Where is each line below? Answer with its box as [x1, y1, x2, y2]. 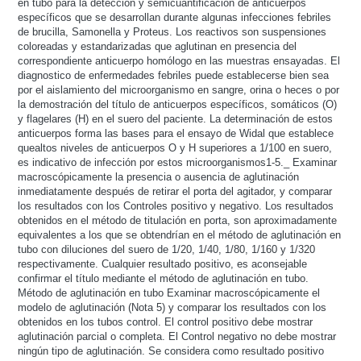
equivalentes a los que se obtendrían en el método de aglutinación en [17, 228, 341, 241]
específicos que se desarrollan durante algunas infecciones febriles [17, 10, 331, 23]
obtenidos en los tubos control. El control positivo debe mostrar [17, 315, 313, 328]
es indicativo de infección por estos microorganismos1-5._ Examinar [17, 156, 337, 168]
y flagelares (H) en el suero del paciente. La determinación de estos [17, 112, 333, 125]
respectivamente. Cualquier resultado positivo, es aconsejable [17, 257, 307, 270]
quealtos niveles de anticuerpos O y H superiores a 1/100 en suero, [17, 141, 332, 154]
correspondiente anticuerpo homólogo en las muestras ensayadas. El [17, 54, 340, 67]
